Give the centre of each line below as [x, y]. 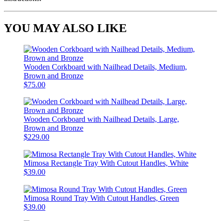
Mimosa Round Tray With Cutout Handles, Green [101, 198]
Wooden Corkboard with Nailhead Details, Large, [101, 119]
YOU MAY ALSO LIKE [65, 28]
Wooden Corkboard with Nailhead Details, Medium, [105, 67]
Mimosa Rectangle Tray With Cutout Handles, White [106, 163]
